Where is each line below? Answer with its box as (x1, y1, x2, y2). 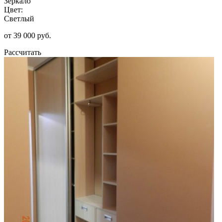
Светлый (4, 14, 34, 23)
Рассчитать (4, 48, 41, 56)
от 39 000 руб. (4, 31, 51, 40)
